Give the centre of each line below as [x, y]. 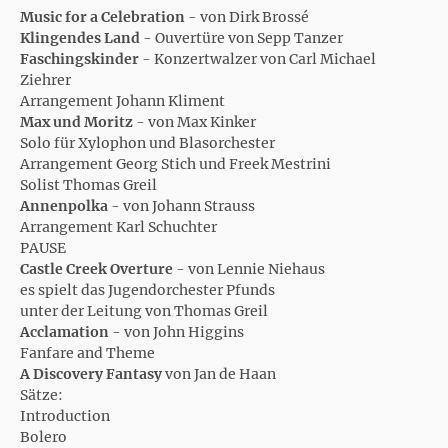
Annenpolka [64, 206]
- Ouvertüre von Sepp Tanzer [241, 38]
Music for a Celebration [102, 17]
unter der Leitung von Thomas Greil [144, 311]
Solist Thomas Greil [88, 185]
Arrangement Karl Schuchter [118, 227]
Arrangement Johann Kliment [122, 101]
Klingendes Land [80, 38]
